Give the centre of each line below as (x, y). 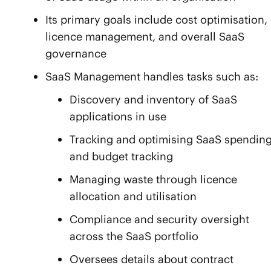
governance (76, 54)
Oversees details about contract (152, 260)
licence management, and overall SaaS (145, 37)
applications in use (118, 117)
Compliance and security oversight (159, 220)
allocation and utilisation (133, 197)
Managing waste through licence (153, 180)
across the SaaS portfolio (134, 237)
